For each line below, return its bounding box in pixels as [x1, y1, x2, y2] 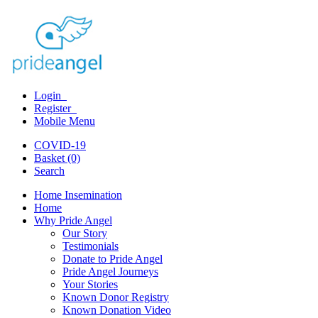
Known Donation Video [62, 304, 171, 316]
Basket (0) [34, 152, 80, 164]
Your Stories [62, 278, 118, 290]
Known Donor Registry [62, 291, 169, 303]
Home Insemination [34, 189, 122, 201]
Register [34, 102, 74, 114]
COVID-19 [34, 139, 86, 151]
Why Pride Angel [34, 214, 112, 226]
